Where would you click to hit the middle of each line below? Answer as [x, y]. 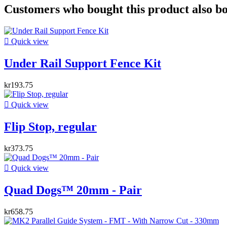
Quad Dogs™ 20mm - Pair [73, 190]
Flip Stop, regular [50, 126]
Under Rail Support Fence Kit [83, 64]
